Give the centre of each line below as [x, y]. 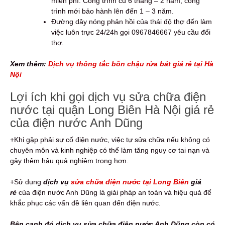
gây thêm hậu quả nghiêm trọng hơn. [70, 160]
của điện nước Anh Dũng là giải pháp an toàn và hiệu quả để [114, 192]
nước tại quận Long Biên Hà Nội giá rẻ [112, 109]
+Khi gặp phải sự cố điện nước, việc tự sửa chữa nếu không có [110, 139]
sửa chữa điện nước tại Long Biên [130, 182]
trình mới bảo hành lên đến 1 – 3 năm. [113, 11]
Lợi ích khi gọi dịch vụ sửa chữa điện [108, 96]
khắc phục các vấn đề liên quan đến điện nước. [85, 203]
